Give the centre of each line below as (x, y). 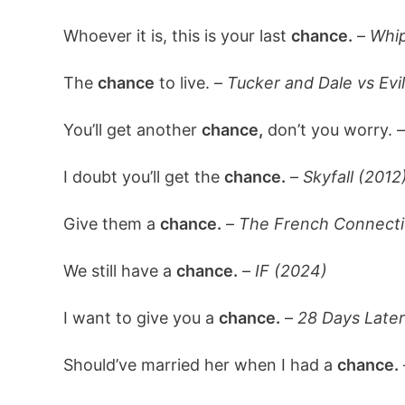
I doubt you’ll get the (143, 177)
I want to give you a (141, 318)
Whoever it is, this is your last (177, 36)
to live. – (190, 83)
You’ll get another (132, 130)
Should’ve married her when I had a (200, 365)
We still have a (119, 271)
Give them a (111, 224)
